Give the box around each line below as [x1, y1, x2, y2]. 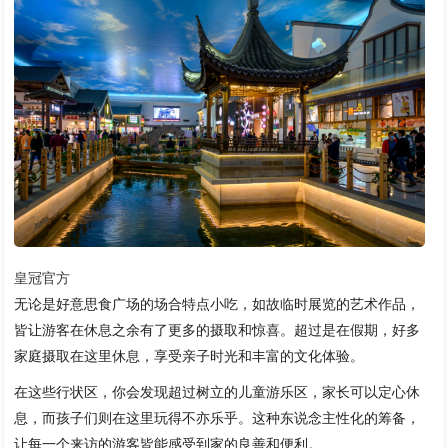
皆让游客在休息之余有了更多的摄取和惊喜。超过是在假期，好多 [14, 322, 421, 339]
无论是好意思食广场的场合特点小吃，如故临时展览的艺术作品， [14, 296, 421, 313]
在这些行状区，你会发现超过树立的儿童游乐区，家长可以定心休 [14, 384, 421, 401]
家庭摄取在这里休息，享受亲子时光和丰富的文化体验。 [14, 348, 365, 365]
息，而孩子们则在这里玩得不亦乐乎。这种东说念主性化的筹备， [14, 410, 421, 427]
